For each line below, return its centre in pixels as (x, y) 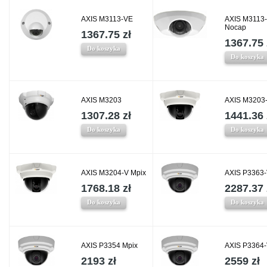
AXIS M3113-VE (107, 19)
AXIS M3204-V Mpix (114, 173)
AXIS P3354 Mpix (109, 246)
